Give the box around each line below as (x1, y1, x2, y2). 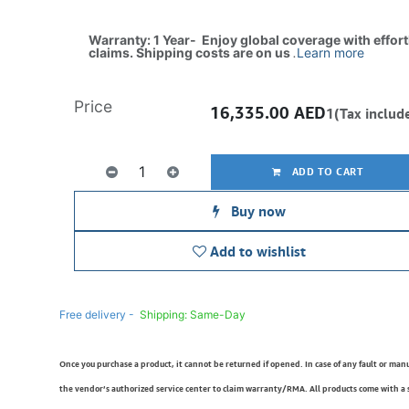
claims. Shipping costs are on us (88, 45, 293, 60)
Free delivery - (58, 308, 134, 321)
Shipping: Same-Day (139, 308, 248, 321)
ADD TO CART (288, 165, 364, 177)
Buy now (226, 203, 286, 219)
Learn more (296, 45, 364, 60)
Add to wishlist (209, 243, 306, 259)
